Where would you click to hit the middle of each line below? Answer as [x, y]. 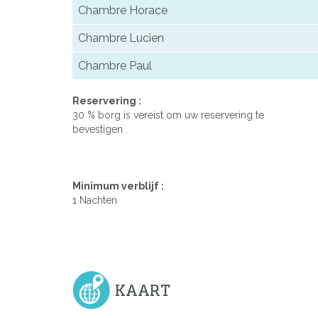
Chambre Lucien [121, 38]
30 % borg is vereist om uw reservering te [168, 115]
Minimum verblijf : [118, 186]
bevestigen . [100, 130]
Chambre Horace [123, 11]
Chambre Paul [115, 66]
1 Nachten [95, 201]
